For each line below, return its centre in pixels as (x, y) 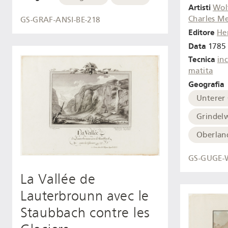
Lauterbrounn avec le (85, 196)
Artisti (199, 8)
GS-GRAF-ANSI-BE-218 (61, 20)
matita (201, 71)
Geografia (206, 84)
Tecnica (202, 60)
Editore (202, 32)
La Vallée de (58, 179)
